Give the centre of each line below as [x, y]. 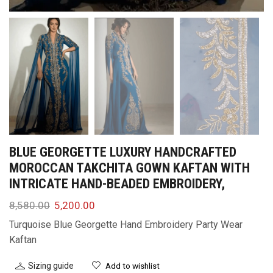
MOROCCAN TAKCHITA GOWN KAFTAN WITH [129, 168]
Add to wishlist [133, 266]
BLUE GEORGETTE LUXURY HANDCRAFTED [123, 152]
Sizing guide [51, 265]
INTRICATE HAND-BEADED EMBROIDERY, [117, 183]
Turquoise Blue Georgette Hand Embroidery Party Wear [126, 225]
